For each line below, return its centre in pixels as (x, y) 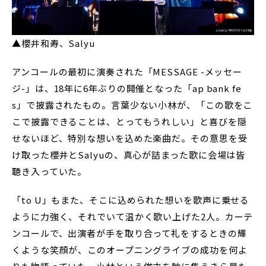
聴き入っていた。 (50, 172)
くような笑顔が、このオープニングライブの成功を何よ (130, 250)
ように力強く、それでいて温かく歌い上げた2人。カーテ (133, 217)
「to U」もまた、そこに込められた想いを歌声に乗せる (131, 200)
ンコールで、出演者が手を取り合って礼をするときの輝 (129, 233)
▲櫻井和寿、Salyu (53, 43)
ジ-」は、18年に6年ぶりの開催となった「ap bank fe (127, 88)
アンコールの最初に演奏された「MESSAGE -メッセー (127, 72)
